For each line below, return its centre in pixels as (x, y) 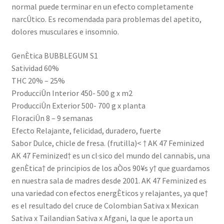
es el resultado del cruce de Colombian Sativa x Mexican (105, 205)
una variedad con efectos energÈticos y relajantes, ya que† (109, 193)
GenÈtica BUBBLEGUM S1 (54, 55)
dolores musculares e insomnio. (65, 31)
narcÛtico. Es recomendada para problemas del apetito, (106, 19)
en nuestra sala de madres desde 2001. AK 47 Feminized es (109, 180)
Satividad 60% (35, 68)
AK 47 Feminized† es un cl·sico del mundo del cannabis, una (110, 155)
